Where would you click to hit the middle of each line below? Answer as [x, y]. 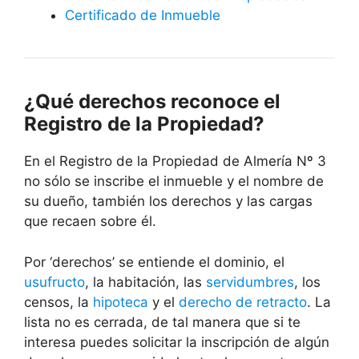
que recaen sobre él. [90, 222]
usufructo [54, 282]
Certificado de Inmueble [143, 16]
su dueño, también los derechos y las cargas [168, 202]
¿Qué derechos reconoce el [152, 102]
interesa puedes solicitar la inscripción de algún [177, 342]
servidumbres [250, 282]
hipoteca [121, 302]
